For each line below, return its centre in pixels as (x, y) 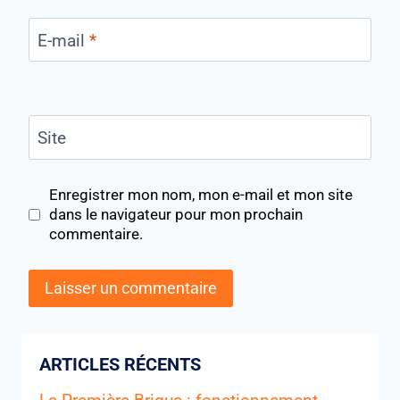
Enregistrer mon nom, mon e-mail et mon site (201, 195)
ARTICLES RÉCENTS (120, 364)
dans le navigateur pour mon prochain (176, 215)
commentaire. (96, 234)
